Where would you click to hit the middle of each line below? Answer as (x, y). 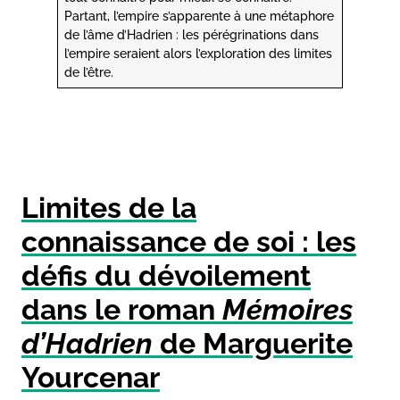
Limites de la (109, 207)
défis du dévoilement (166, 275)
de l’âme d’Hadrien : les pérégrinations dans (192, 34)
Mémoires (287, 309)
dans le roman (122, 309)
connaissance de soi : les (189, 241)
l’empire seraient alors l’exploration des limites (199, 53)
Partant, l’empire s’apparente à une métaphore (200, 15)
